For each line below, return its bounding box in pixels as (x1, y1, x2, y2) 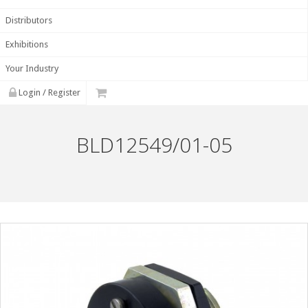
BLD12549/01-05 (76, 131, 232, 159)
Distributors (5, 15, 52, 26)
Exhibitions (5, 39, 48, 50)
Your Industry (5, 63, 58, 74)
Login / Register (16, 87, 80, 98)
